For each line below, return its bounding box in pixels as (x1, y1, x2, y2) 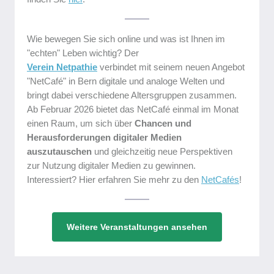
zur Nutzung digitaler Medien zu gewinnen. (27, 160, 196, 171)
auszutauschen (27, 146, 92, 157)
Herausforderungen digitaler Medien (27, 132, 182, 143)
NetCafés (201, 174, 239, 185)
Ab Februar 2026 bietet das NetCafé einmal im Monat (27, 104, 239, 114)
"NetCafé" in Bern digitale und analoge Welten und (27, 76, 224, 86)
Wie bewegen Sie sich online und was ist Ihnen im (27, 34, 225, 44)
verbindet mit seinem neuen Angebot (97, 62, 245, 72)
